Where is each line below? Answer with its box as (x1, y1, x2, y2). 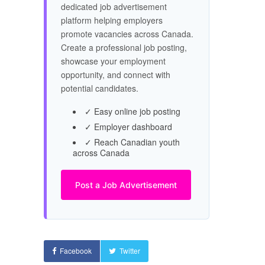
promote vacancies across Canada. (61, 28, 193, 40)
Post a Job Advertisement (75, 180, 177, 190)
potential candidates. (61, 82, 138, 94)
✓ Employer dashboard (85, 121, 172, 132)
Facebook (60, 245, 92, 256)
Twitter (119, 245, 140, 256)
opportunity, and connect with (61, 69, 170, 80)
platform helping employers (61, 14, 163, 26)
